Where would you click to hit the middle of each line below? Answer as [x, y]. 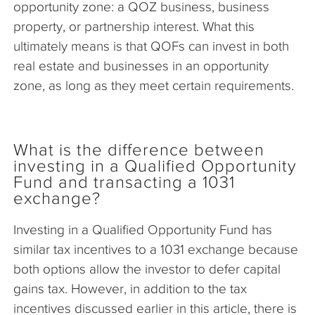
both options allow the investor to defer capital [147, 269]
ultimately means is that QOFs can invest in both [151, 46]
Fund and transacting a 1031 [124, 182]
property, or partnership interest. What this [134, 26]
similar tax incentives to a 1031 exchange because [156, 249]
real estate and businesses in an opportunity [141, 65]
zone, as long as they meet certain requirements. [155, 85]
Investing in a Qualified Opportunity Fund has [143, 229]
